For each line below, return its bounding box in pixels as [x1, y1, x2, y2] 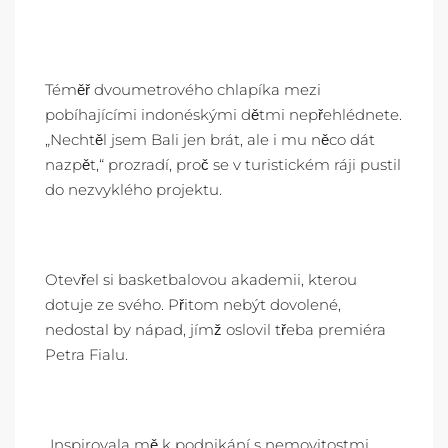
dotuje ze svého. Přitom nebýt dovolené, [45, 295, 341, 314]
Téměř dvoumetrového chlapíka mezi [45, 80, 321, 99]
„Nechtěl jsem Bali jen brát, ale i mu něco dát [45, 130, 375, 149]
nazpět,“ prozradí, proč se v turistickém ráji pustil [45, 155, 401, 174]
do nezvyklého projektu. [45, 180, 222, 199]
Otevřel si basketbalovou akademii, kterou [45, 270, 357, 289]
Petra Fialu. [45, 345, 128, 364]
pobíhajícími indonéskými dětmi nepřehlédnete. [45, 105, 402, 124]
